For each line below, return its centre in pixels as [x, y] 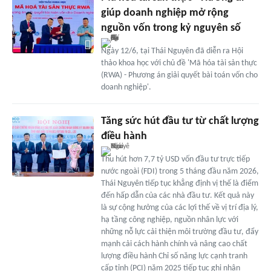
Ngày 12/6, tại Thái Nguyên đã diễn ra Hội [172, 51]
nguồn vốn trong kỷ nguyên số [171, 28]
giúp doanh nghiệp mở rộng [165, 13]
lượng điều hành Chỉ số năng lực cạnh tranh [174, 256]
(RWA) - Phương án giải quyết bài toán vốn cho [179, 75]
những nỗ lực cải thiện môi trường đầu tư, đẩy [179, 232]
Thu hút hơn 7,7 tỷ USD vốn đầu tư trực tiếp [175, 159]
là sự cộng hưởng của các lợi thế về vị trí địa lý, [179, 207]
